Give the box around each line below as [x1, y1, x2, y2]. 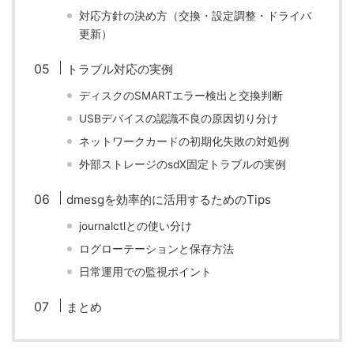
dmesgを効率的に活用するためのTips [66, 192, 272, 207]
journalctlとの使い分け [79, 220, 193, 232]
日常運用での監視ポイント [79, 265, 213, 278]
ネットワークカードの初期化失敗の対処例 [79, 135, 290, 148]
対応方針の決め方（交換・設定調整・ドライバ [79, 9, 312, 22]
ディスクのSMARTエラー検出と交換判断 [79, 89, 284, 102]
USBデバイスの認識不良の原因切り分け [79, 112, 279, 125]
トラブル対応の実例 [66, 62, 174, 77]
